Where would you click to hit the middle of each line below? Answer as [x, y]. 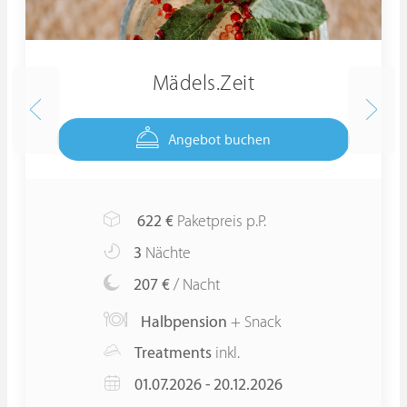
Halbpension [184, 323]
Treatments [173, 353]
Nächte [166, 253]
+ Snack [254, 323]
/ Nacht [195, 285]
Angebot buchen [219, 140]
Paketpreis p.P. [220, 222]
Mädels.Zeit [203, 84]
